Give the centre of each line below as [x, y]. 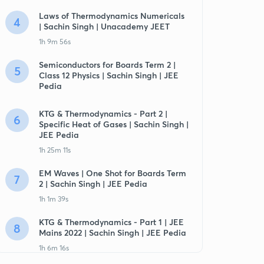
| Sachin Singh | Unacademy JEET [104, 26]
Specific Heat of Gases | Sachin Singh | [114, 124]
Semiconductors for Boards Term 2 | [107, 65]
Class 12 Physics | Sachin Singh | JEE [109, 75]
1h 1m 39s [54, 199]
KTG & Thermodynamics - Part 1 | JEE [111, 222]
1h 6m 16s [54, 248]
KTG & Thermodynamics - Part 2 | [103, 113]
